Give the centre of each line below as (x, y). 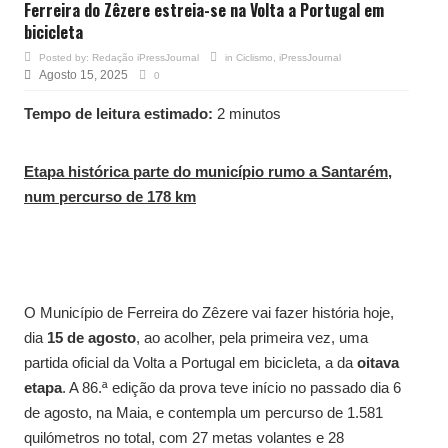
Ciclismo (254, 57)
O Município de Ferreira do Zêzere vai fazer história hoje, (209, 312)
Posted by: (65, 57)
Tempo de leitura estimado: (118, 113)
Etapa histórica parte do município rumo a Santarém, (208, 171)
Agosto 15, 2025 (83, 74)
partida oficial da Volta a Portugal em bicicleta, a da (190, 362)
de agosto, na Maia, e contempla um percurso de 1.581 (203, 412)
